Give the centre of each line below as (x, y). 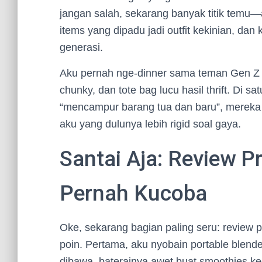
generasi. (81, 47)
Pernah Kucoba (133, 193)
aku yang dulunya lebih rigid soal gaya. (150, 124)
